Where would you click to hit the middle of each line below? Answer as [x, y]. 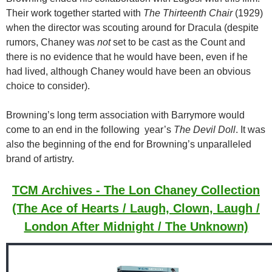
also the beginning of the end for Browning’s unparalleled [129, 144]
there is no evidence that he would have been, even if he [127, 57]
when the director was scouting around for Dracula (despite [132, 28]
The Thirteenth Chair [188, 13]
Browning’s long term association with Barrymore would [125, 115]
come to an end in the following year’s [90, 130]
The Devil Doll [205, 130]
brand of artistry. [40, 159]
